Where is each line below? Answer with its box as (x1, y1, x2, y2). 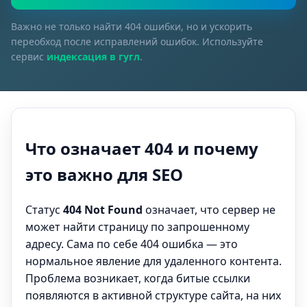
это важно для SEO (25, 162, 183, 186)
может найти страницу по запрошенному (25, 219, 249, 234)
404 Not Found (63, 201, 143, 217)
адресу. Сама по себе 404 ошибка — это (25, 236, 238, 251)
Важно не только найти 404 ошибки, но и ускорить (11, 20, 252, 33)
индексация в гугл (47, 50, 140, 63)
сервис (11, 50, 47, 63)
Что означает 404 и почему (25, 136, 258, 160)
